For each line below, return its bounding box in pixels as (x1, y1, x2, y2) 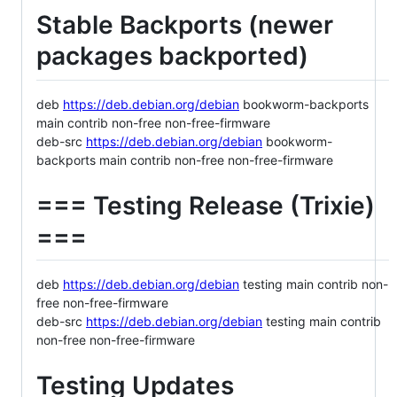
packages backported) (36, 41, 308, 72)
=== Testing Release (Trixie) (36, 190, 375, 221)
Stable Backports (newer (36, 10, 333, 41)
